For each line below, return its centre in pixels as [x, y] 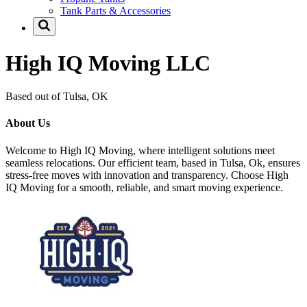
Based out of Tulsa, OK [57, 97]
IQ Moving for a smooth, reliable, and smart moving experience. [144, 187]
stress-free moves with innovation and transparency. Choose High [147, 175]
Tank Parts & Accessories [115, 11]
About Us [28, 123]
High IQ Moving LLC [108, 63]
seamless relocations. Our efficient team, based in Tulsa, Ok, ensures [153, 162]
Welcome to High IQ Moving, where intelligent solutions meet [140, 150]
